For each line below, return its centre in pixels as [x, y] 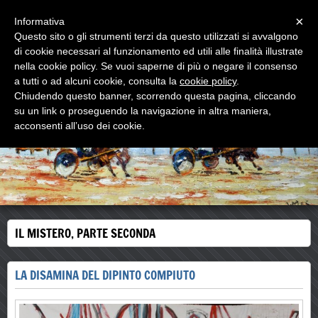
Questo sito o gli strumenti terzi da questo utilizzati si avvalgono [156, 36]
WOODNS [94, 59]
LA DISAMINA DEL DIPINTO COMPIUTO [105, 275]
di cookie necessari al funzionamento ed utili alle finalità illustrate [159, 51]
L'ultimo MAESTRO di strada [120, 74]
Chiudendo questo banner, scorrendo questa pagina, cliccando [155, 96]
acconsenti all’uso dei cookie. [79, 126]
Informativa [39, 21]
